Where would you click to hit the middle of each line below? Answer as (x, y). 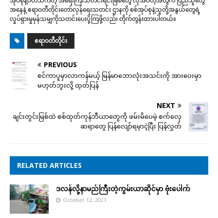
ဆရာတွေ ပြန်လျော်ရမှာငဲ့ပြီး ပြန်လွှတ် (131, 126)
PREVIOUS (60, 64)
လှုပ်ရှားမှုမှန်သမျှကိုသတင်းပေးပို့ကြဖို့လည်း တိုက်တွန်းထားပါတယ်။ (93, 18)
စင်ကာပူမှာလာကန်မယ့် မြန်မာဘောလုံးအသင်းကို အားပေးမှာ (119, 75)
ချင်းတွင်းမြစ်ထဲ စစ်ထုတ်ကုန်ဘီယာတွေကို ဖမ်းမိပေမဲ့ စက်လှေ (97, 117)
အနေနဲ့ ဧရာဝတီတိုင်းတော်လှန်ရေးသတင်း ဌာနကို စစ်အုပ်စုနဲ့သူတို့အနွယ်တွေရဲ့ (105, 9)
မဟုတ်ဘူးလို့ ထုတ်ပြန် (68, 85)
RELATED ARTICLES (49, 165)
